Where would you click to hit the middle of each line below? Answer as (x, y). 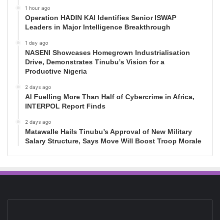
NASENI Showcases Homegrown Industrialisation (108, 52)
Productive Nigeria (56, 71)
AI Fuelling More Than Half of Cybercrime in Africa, (110, 96)
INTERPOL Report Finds (65, 106)
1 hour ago (38, 8)
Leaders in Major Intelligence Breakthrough (98, 27)
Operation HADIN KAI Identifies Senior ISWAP (101, 17)
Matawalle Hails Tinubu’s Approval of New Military (109, 131)
